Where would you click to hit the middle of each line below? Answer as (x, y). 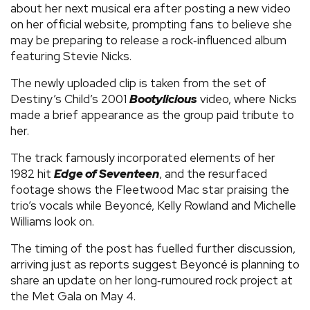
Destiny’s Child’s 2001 (70, 99)
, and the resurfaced (213, 173)
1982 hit (32, 173)
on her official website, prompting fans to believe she (151, 24)
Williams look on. (52, 221)
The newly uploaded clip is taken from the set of (138, 83)
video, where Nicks (247, 99)
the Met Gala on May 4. (73, 296)
